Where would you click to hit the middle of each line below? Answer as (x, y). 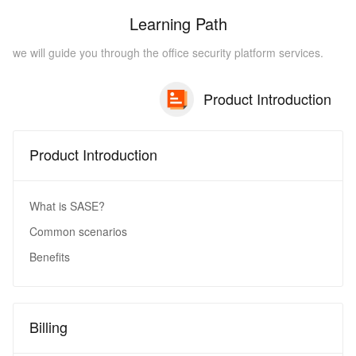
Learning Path (178, 24)
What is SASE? (67, 205)
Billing (48, 326)
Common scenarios (78, 231)
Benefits (50, 256)
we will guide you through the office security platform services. (168, 53)
